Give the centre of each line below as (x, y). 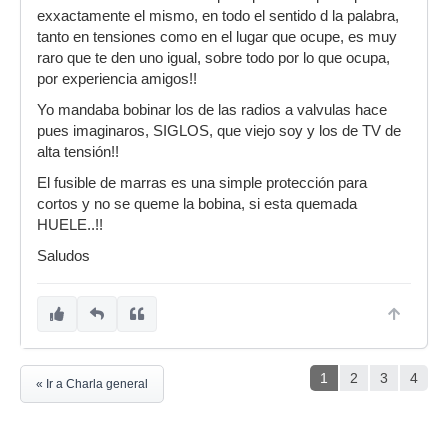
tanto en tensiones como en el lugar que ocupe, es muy (217, 37)
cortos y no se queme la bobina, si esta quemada (197, 204)
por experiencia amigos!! (117, 79)
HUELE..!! (70, 225)
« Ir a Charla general (92, 384)
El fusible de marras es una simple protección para (202, 183)
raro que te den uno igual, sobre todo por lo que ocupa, (213, 58)
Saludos (63, 256)
